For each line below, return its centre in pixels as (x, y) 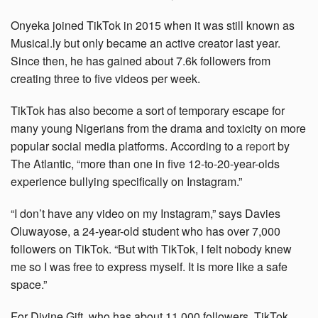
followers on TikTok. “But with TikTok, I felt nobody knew (151, 249)
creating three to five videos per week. (105, 79)
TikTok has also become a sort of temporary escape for (148, 111)
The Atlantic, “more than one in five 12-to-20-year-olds (145, 164)
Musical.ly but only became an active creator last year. (146, 43)
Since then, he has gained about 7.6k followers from (141, 61)
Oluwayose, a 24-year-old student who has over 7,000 (146, 231)
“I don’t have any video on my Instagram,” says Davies (146, 214)
